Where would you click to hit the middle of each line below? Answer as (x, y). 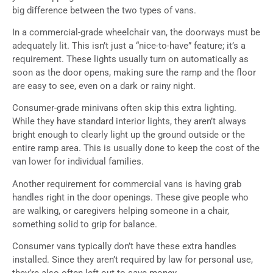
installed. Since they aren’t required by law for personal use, (133, 260)
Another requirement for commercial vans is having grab (127, 184)
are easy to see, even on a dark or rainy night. (104, 86)
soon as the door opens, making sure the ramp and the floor (134, 72)
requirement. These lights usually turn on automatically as (130, 59)
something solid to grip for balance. (85, 224)
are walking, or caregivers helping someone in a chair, (121, 211)
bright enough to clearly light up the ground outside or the (129, 135)
